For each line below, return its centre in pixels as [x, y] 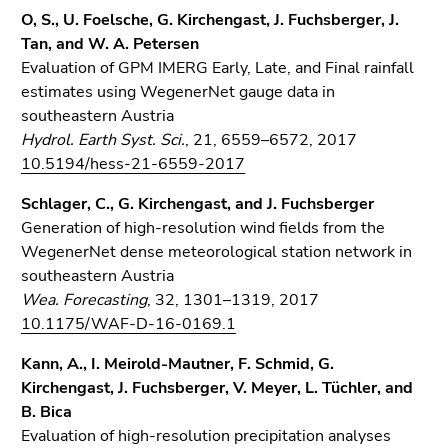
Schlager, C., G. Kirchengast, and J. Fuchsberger [197, 204]
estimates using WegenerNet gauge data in [178, 92]
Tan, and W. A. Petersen [110, 44]
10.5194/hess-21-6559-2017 [133, 164]
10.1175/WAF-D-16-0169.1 [128, 324]
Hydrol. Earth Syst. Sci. [103, 140]
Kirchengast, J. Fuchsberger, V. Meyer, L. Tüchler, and [217, 388]
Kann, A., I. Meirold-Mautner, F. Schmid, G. [177, 364]
